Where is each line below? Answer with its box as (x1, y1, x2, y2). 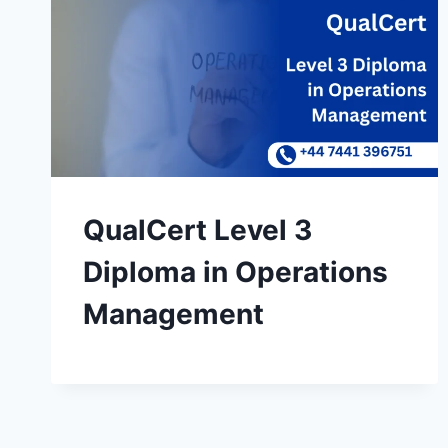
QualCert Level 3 (83, 213, 312, 248)
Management (83, 297, 264, 332)
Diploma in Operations (83, 255, 388, 290)
